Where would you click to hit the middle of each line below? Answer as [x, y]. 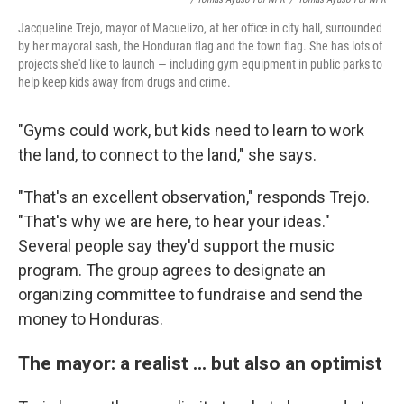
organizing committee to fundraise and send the [190, 294]
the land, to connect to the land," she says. [167, 154]
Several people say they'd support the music [176, 245]
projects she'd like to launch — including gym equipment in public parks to [200, 64]
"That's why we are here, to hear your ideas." [174, 221]
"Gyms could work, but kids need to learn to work [191, 130]
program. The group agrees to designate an [172, 270]
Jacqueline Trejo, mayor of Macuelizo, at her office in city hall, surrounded [200, 28]
